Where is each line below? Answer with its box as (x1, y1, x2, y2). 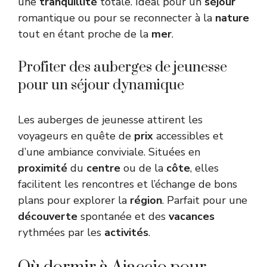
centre (86, 160, 120, 175)
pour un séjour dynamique (18, 76, 184, 94)
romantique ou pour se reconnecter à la (18, 10, 215, 25)
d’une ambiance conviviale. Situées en (18, 144, 200, 159)
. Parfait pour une (162, 193, 247, 207)
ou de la (120, 160, 166, 175)
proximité (18, 160, 67, 175)
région (130, 193, 162, 207)
